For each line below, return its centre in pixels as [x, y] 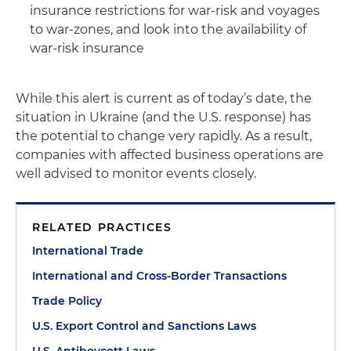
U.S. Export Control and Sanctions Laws [144, 326]
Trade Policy [67, 301]
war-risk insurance [87, 48]
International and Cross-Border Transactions [159, 276]
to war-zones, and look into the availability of [168, 29]
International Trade [88, 251]
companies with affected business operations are [170, 155]
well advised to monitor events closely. [136, 174]
